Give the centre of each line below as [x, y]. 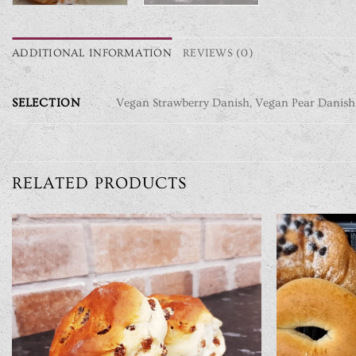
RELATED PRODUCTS [100, 183]
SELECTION [46, 103]
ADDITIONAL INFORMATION [92, 54]
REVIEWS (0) [219, 54]
